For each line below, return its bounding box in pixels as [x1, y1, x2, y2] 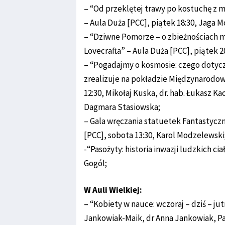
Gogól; [84, 158, 107, 169]
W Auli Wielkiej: [84, 184, 142, 195]
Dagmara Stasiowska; [84, 101, 160, 113]
